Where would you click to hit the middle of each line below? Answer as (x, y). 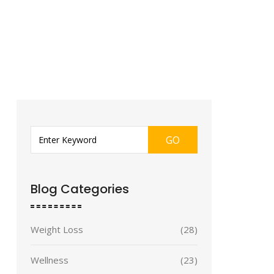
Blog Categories (80, 189)
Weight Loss (57, 229)
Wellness (49, 260)
